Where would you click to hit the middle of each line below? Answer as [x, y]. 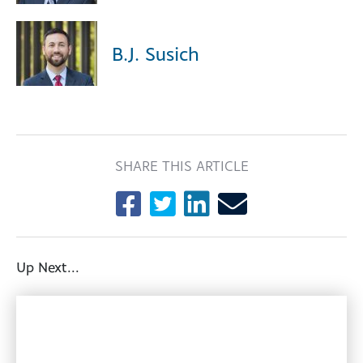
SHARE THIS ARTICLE [181, 166]
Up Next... [48, 267]
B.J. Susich [156, 53]
